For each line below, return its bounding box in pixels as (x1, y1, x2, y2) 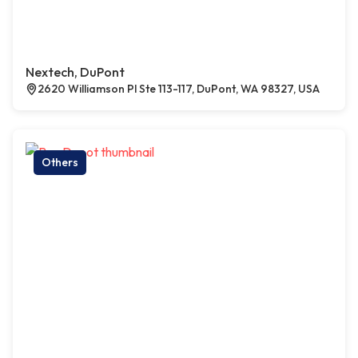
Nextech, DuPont (26, 64, 125, 80)
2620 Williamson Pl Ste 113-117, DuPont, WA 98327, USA (38, 82, 320, 96)
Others (42, 155, 78, 169)
